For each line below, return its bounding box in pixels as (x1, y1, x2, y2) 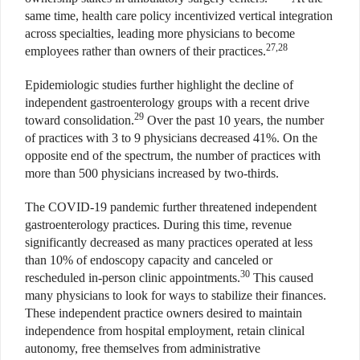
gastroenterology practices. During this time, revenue (25, 217, 292, 231)
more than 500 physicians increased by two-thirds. (25, 166, 279, 180)
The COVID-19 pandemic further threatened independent (25, 199, 317, 214)
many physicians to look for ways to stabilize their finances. (25, 288, 326, 302)
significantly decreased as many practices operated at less (25, 235, 313, 249)
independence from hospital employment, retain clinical (25, 323, 305, 337)
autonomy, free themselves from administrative (25, 341, 260, 355)
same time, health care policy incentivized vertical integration (25, 8, 333, 22)
